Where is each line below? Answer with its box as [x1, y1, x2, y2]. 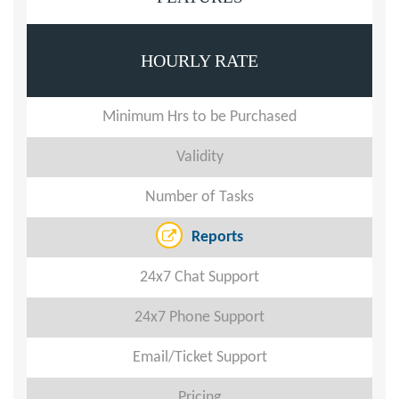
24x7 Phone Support [134, 309, 265, 326]
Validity [175, 149, 224, 166]
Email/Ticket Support [132, 349, 267, 366]
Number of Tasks [145, 189, 254, 206]
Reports [191, 229, 243, 246]
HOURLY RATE [141, 51, 258, 70]
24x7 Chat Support [140, 269, 259, 286]
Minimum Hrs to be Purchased [102, 109, 297, 126]
